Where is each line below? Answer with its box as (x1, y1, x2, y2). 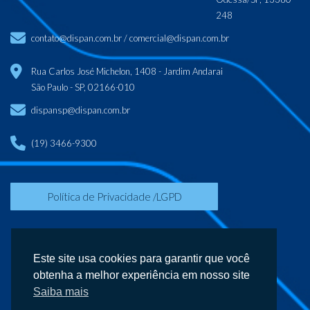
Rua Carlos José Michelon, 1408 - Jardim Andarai (31, 66, 223, 77)
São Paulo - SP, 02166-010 (31, 82, 135, 93)
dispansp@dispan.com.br (31, 104, 130, 116)
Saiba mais (33, 286, 89, 298)
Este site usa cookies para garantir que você (33, 253, 250, 265)
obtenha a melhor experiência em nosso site (33, 269, 250, 282)
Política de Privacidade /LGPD (46, 190, 182, 203)
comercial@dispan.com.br (129, 33, 229, 44)
